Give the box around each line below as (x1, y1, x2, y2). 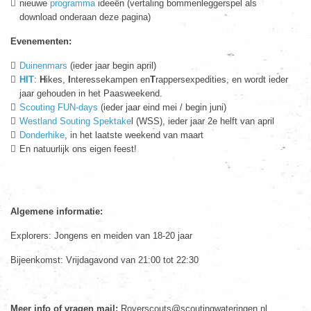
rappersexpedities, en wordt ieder (155, 74, 288, 85)
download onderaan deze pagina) (19, 12, 151, 23)
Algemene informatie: (10, 206, 103, 217)
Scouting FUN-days (19, 102, 98, 113)
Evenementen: (10, 36, 72, 47)
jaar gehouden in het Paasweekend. (19, 88, 162, 99)
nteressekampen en (71, 74, 150, 85)
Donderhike (19, 130, 65, 141)
